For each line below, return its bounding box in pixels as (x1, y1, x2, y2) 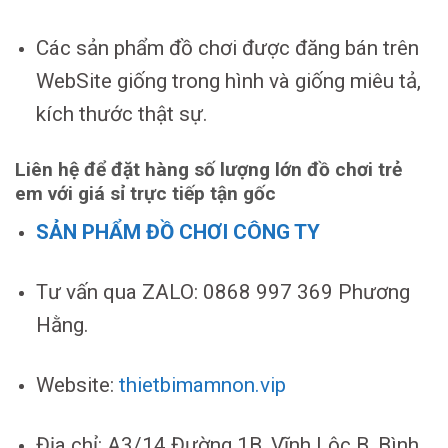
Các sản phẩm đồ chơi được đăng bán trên (35, 36, 419, 61)
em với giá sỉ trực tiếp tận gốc (15, 182, 276, 206)
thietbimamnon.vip (118, 372, 286, 397)
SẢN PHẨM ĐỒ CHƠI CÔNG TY (35, 219, 320, 244)
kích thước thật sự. (35, 102, 208, 127)
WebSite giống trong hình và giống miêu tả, (35, 69, 421, 94)
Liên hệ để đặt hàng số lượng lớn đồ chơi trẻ (15, 158, 402, 182)
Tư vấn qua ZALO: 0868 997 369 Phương (35, 279, 410, 304)
